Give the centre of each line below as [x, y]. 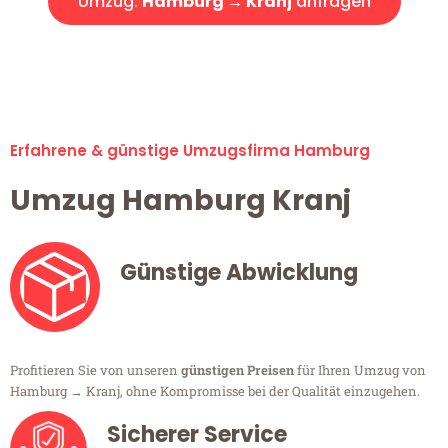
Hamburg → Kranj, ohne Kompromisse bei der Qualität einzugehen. [215, 391]
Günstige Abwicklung [239, 273]
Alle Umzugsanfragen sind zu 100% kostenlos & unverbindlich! [224, 54]
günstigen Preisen [237, 370]
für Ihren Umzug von [360, 370]
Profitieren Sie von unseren [95, 370]
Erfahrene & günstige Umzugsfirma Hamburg [190, 151]
